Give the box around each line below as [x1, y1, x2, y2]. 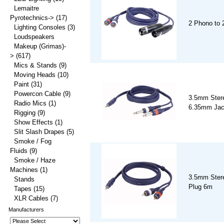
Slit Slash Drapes [14, 128, 64, 135]
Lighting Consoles [14, 23, 65, 31]
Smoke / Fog [14, 137, 51, 145]
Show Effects [14, 118, 53, 126]
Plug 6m [188, 183, 212, 191]
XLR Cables [14, 194, 48, 202]
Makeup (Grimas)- [14, 42, 66, 50]
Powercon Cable [14, 90, 61, 97]
